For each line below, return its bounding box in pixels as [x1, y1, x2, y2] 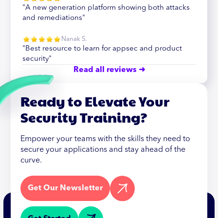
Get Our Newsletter [28, 184, 103, 193]
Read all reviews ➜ [73, 66, 145, 74]
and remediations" [22, 14, 86, 22]
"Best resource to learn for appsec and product [22, 45, 182, 53]
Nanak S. [61, 36, 87, 42]
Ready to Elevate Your [20, 91, 170, 110]
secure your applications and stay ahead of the [20, 145, 186, 154]
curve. [20, 156, 42, 164]
